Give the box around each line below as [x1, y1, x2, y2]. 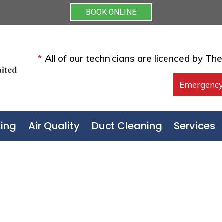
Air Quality [28, 119, 80, 133]
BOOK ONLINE [86, 7, 136, 17]
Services [174, 119, 216, 133]
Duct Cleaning [92, 119, 163, 133]
